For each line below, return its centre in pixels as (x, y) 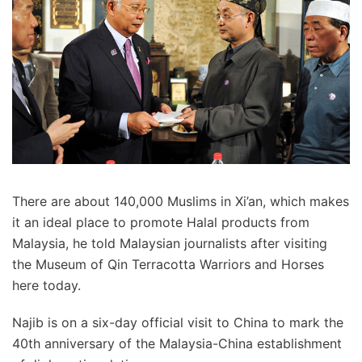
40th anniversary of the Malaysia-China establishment (177, 343)
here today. (46, 285)
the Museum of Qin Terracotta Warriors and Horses (168, 264)
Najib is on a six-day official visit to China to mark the (178, 322)
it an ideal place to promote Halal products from (161, 222)
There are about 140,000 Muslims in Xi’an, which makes (181, 201)
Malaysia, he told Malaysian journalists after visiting (170, 243)
